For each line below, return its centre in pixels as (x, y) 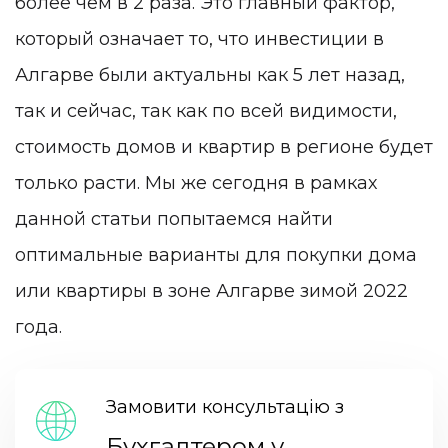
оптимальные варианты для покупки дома (216, 255)
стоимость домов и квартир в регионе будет (224, 147)
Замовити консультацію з (224, 406)
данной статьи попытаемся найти (174, 219)
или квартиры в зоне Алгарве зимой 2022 (211, 291)
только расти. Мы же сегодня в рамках (196, 183)
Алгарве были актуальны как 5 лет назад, (210, 75)
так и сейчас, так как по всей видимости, (206, 111)
